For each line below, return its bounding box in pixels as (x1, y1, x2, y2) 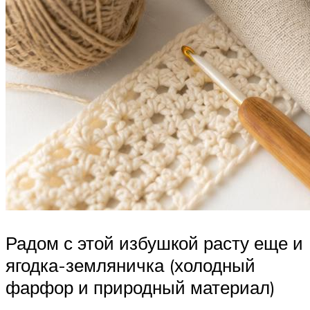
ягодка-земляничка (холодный (6, 254, 255, 277)
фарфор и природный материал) (6, 276, 275, 299)
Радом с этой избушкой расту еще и (6, 232, 303, 255)
